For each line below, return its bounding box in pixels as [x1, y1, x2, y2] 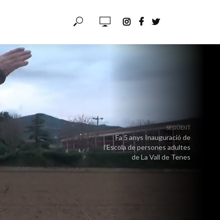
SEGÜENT [166, 124, 191, 131]
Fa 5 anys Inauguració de [115, 133, 191, 141]
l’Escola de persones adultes [104, 143, 191, 151]
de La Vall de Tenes [132, 153, 191, 161]
